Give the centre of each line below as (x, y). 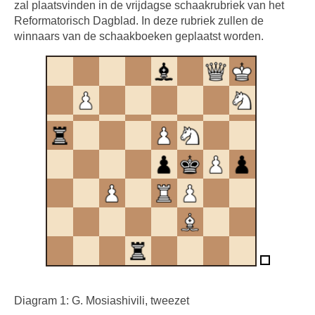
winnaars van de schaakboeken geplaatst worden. (139, 36)
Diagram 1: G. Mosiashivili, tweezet (102, 301)
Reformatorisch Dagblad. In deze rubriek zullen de (139, 21)
